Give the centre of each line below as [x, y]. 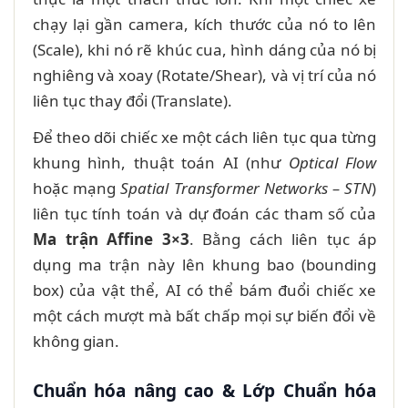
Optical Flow [332, 162]
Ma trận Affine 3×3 [111, 239]
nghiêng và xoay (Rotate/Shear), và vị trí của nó [204, 75]
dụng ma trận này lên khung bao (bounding [204, 264]
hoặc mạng [77, 188]
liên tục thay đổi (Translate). [133, 100]
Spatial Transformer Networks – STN [246, 188]
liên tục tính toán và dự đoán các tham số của [204, 213]
